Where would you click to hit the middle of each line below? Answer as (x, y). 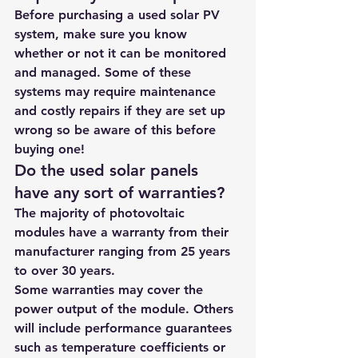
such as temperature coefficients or (122, 347)
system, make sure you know (103, 34)
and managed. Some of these (105, 72)
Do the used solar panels (109, 170)
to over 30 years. (65, 270)
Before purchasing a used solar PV (119, 15)
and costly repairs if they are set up (122, 111)
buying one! (52, 149)
